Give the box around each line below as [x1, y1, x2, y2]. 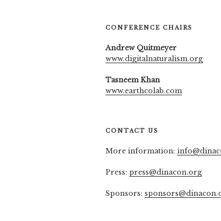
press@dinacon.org [129, 167, 202, 177]
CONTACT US [106, 127, 158, 134]
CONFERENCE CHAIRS [106, 24, 192, 31]
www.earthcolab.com [106, 86, 182, 95]
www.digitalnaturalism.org [106, 54, 203, 63]
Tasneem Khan [106, 75, 160, 84]
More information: [106, 146, 177, 155]
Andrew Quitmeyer [106, 43, 177, 52]
